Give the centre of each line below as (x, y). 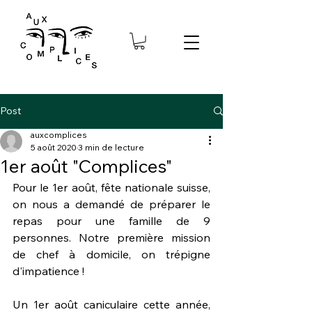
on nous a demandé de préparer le (111, 204)
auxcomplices (59, 134)
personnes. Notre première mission (111, 237)
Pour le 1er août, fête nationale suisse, (111, 187)
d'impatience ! (50, 271)
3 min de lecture (111, 147)
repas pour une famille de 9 (111, 220)
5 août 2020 (54, 147)
